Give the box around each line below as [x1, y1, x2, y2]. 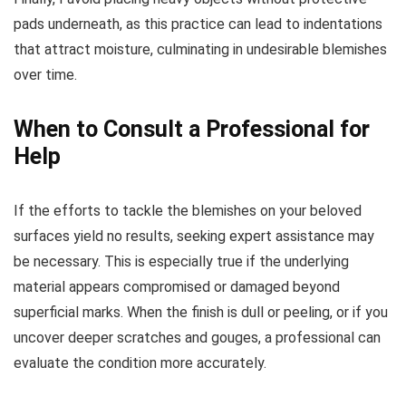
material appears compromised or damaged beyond [14, 278, 340, 296]
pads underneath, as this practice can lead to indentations [14, 15, 382, 34]
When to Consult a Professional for [14, 116, 370, 143]
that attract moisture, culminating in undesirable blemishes [14, 41, 387, 59]
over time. [14, 66, 77, 84]
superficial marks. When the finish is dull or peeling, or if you [14, 304, 388, 322]
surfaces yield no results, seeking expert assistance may [14, 227, 374, 246]
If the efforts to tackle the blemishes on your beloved [14, 202, 362, 220]
